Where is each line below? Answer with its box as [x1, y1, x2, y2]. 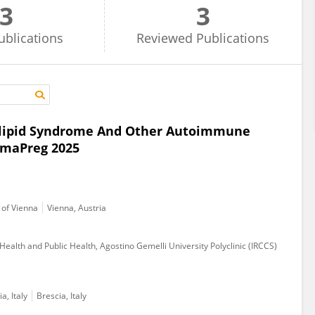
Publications [196, 30, 270, 46]
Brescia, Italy [37, 290, 86, 302]
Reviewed [136, 30, 193, 46]
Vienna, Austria [47, 202, 106, 214]
